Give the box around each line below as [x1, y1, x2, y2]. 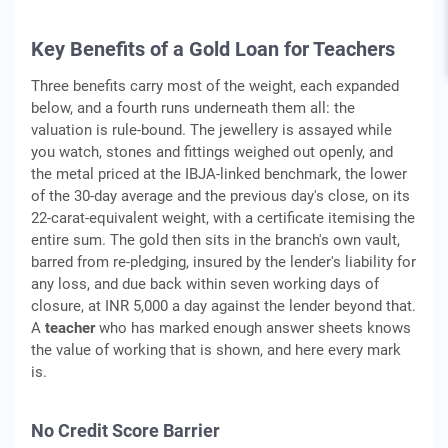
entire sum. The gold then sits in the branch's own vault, [31, 231, 400, 249]
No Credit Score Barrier [31, 420, 220, 441]
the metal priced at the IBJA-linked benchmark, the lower [31, 165, 407, 183]
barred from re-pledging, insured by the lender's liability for [31, 253, 416, 271]
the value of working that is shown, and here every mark [31, 341, 401, 359]
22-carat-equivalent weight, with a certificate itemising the [31, 209, 415, 227]
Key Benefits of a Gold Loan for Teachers [31, 37, 395, 61]
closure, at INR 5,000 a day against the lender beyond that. [31, 297, 416, 315]
